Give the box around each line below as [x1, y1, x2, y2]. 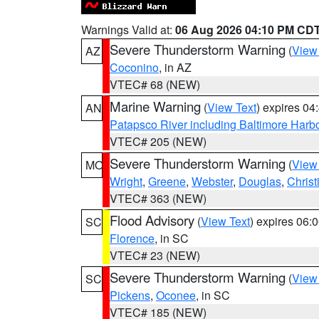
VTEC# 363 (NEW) [110, 190, 206, 206]
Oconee [156, 287, 196, 303]
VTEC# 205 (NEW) [110, 133, 206, 150]
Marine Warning [110, 97, 201, 115]
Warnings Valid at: [81, 21, 175, 38]
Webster [192, 173, 233, 189]
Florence [110, 230, 155, 246]
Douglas [239, 173, 281, 189]
